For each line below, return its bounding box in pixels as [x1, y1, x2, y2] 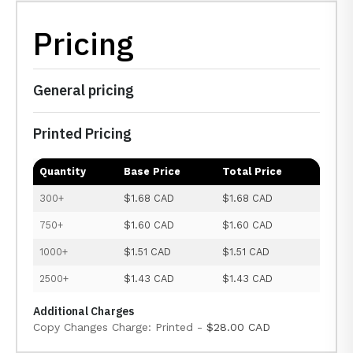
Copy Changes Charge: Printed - [33, 321, 206, 333]
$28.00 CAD [206, 321, 270, 333]
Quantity [39, 165, 86, 177]
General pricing [33, 81, 134, 99]
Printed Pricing [33, 124, 132, 143]
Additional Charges [33, 304, 134, 318]
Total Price [222, 165, 282, 177]
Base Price [124, 165, 180, 177]
